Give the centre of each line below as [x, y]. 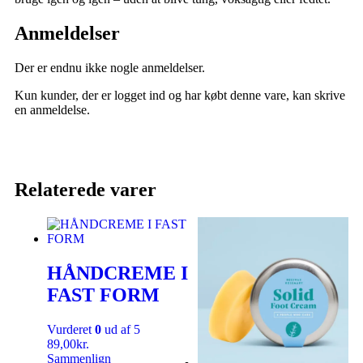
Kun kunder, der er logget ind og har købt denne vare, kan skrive [180, 96]
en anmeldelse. [52, 110]
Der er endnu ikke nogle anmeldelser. [110, 68]
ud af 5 [121, 329]
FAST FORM [103, 295]
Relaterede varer [85, 190]
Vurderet [71, 329]
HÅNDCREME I [117, 273]
